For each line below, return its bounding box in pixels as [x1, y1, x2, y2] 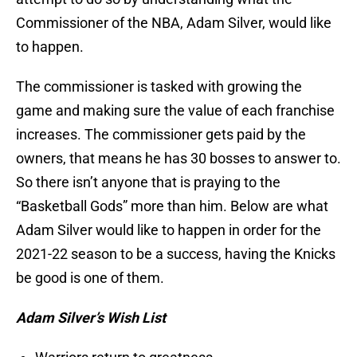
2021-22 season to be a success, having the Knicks [16, 245, 335, 263]
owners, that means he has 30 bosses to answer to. [16, 150, 341, 167]
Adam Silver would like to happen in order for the [16, 222, 321, 239]
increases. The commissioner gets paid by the [16, 126, 306, 143]
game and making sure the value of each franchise [16, 102, 335, 120]
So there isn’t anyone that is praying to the [16, 174, 280, 191]
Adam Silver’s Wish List [16, 309, 166, 327]
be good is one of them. [16, 269, 164, 287]
